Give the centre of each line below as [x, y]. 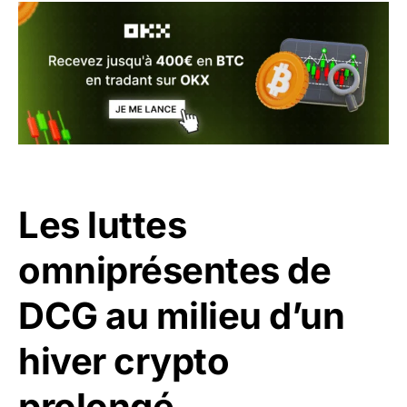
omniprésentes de [174, 270]
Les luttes [102, 224]
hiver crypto [124, 361]
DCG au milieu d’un [181, 315]
